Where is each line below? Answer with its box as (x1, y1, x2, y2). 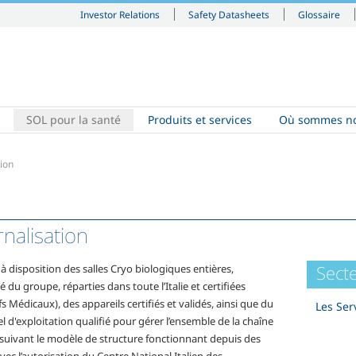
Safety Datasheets (188, 8, 269, 21)
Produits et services (148, 112, 253, 127)
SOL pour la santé (26, 112, 122, 127)
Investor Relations (80, 8, 160, 21)
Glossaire (298, 8, 340, 21)
